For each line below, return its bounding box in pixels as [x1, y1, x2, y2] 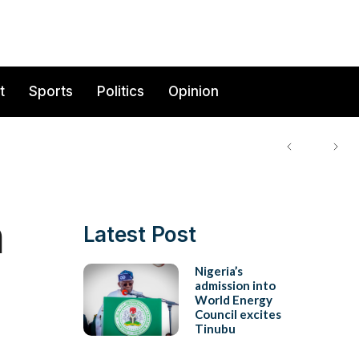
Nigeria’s [194, 263, 243, 278]
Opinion [168, 83, 219, 100]
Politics [97, 83, 144, 100]
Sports [29, 83, 73, 100]
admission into [194, 277, 276, 292]
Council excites [194, 306, 281, 321]
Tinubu [194, 321, 236, 336]
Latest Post [83, 221, 196, 247]
